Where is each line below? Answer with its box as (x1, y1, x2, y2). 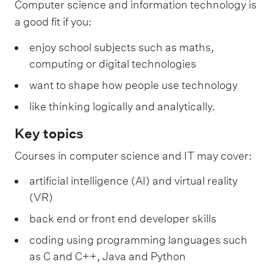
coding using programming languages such (29, 233, 247, 247)
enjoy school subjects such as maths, (29, 40, 214, 54)
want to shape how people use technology (29, 78, 238, 91)
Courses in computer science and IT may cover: (15, 149, 252, 162)
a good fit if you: (15, 15, 91, 29)
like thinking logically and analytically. (29, 99, 215, 113)
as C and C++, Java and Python (29, 250, 186, 263)
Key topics (15, 125, 83, 141)
